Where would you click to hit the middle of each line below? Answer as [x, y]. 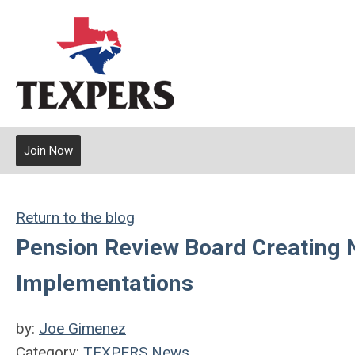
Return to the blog [75, 218]
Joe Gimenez [82, 328]
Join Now [48, 151]
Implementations [105, 283]
